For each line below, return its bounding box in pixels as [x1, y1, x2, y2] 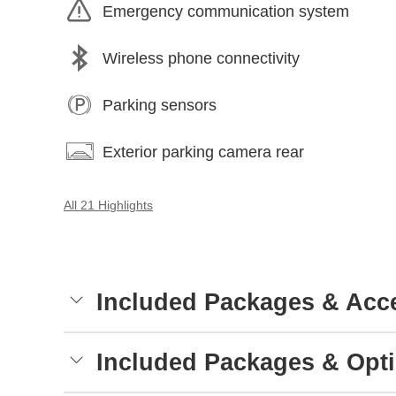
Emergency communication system [103, 2, 349, 20]
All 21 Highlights [64, 199, 153, 213]
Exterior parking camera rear [103, 142, 304, 161]
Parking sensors [103, 95, 217, 114]
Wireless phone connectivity [103, 49, 300, 67]
